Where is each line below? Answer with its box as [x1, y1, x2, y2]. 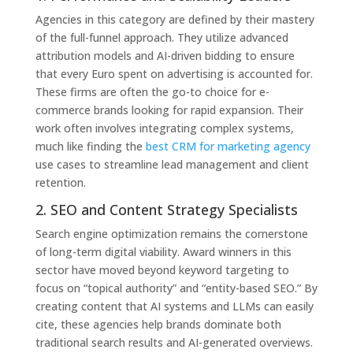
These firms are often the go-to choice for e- [35, 84, 269, 99]
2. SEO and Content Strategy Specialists [35, 199, 298, 219]
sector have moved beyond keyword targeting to [35, 262, 289, 277]
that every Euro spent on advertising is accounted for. [35, 65, 313, 81]
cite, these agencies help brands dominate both [35, 316, 281, 332]
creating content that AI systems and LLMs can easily [35, 298, 314, 314]
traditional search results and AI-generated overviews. [35, 334, 313, 350]
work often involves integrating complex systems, [35, 120, 294, 136]
